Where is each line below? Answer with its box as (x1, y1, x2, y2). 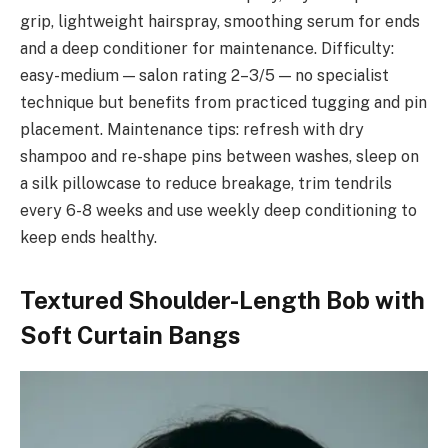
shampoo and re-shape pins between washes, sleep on (20, 147, 419, 167)
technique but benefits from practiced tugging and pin (20, 93, 427, 113)
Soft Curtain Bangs (20, 321, 240, 350)
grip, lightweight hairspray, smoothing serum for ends (20, 12, 420, 32)
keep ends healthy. (20, 228, 157, 248)
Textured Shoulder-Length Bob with (20, 286, 425, 315)
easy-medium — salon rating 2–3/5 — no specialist (20, 66, 389, 86)
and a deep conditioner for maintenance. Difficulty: (20, 39, 394, 59)
